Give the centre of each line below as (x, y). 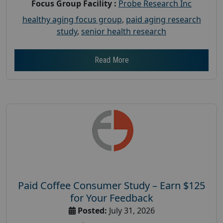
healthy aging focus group (72, 19)
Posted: (92, 210)
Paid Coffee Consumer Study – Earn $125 (111, 185)
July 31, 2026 (131, 210)
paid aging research (163, 19)
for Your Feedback (111, 198)
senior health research (124, 31)
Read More (111, 60)
